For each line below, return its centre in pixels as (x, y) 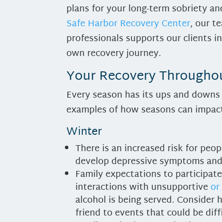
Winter (84, 132)
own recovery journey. (114, 54)
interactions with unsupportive (143, 187)
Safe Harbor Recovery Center (129, 24)
